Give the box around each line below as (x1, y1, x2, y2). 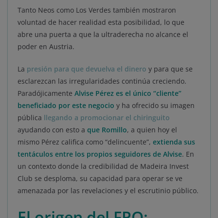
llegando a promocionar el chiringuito (44, 113, 170, 123)
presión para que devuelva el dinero (27, 64, 146, 74)
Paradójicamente (18, 89, 74, 98)
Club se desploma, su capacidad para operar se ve (18, 174, 182, 183)
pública (18, 113, 42, 123)
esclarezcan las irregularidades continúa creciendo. (18, 76, 186, 86)
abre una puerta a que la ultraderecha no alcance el (18, 30, 188, 39)
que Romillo (87, 125, 127, 135)
